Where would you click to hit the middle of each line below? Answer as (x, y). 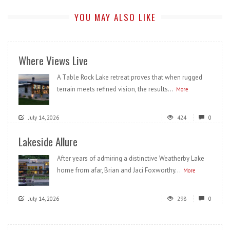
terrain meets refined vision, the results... (115, 89)
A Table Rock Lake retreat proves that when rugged (130, 78)
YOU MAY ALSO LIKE (115, 17)
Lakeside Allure (48, 142)
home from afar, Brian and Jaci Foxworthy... (119, 170)
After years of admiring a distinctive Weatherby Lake (131, 159)
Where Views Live (53, 61)
